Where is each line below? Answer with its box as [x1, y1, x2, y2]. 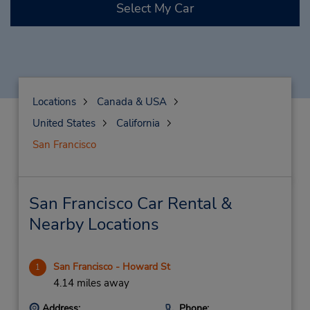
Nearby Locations [28, 213, 159, 235]
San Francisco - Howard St [53, 260, 170, 273]
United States [32, 116, 95, 130]
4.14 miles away [53, 276, 129, 290]
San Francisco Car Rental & [28, 192, 232, 215]
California [116, 116, 160, 130]
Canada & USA [96, 95, 167, 109]
